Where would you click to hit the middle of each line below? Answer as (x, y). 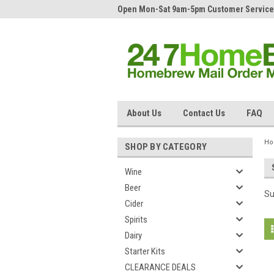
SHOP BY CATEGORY (166, 147)
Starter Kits (145, 251)
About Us (144, 113)
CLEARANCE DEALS (160, 267)
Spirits (136, 220)
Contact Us (204, 113)
